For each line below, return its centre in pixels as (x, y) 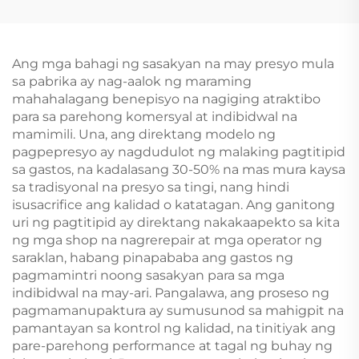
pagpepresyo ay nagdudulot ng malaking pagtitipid (179, 152)
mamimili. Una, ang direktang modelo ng (144, 134)
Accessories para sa (90, 20)
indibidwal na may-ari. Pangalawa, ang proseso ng (171, 293)
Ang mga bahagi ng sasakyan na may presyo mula (173, 64)
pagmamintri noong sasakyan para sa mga (148, 275)
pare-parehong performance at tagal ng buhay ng (172, 346)
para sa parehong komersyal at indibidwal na (155, 117)
